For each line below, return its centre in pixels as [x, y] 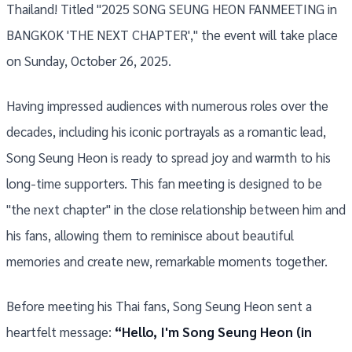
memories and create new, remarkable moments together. [167, 261]
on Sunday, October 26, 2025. [89, 61]
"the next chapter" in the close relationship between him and [176, 209]
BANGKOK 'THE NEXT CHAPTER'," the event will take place [172, 35]
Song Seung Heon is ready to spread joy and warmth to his [169, 158]
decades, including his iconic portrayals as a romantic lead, [166, 132]
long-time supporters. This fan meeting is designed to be [164, 183]
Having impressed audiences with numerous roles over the [167, 106]
